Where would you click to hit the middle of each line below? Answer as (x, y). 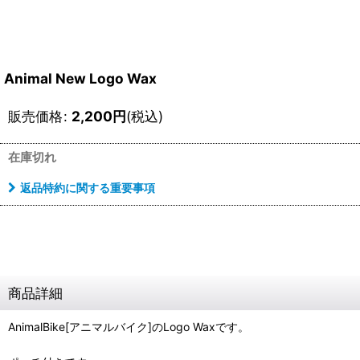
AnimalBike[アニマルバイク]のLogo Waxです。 (129, 327)
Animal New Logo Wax (80, 78)
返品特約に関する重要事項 (88, 188)
